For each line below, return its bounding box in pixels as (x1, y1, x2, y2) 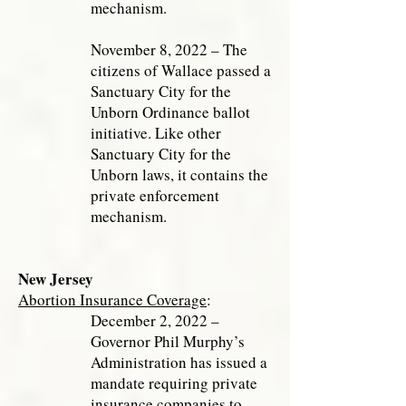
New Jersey (18, 267, 93, 290)
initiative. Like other (91, 122, 221, 143)
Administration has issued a (91, 352, 267, 372)
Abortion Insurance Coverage (18, 289, 207, 310)
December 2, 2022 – (91, 310, 219, 331)
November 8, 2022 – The (91, 39, 247, 60)
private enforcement (91, 185, 219, 206)
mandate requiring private (91, 372, 257, 393)
